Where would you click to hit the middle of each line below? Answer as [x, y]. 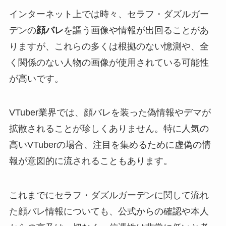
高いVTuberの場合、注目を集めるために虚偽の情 [110, 145]
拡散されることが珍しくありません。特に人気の [109, 129]
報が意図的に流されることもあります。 [91, 161]
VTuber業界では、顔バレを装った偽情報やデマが [110, 113]
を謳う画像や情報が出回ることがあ [136, 30]
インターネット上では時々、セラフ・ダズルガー [109, 14]
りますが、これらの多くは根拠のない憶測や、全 [109, 46]
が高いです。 [36, 78]
